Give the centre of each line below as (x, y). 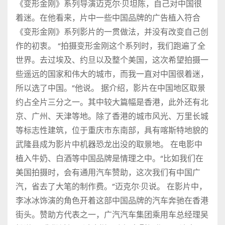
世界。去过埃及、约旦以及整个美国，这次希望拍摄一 (112, 60)
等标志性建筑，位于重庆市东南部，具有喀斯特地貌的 (112, 130)
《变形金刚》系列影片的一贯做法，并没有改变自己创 (112, 32)
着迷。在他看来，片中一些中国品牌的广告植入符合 (108, 18)
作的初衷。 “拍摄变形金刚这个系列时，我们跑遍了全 (110, 46)
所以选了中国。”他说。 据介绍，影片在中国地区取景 (110, 88)
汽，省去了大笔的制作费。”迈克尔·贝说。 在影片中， (111, 186)
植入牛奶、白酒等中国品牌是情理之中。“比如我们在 (109, 158)
